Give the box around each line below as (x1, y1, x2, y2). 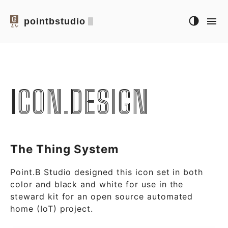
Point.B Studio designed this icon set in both (10, 166, 204, 177)
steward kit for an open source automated (10, 191, 193, 202)
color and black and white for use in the (10, 179, 184, 189)
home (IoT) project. (10, 203, 94, 214)
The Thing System (10, 142, 119, 156)
